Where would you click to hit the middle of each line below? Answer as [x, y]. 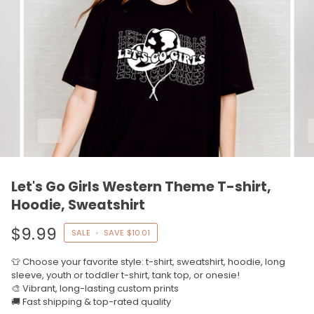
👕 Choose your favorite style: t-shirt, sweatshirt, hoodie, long [148, 261]
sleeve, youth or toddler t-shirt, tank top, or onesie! [125, 275]
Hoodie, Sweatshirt [78, 205]
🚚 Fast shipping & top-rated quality [91, 301]
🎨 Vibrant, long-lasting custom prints [95, 288]
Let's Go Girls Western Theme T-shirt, [141, 186]
